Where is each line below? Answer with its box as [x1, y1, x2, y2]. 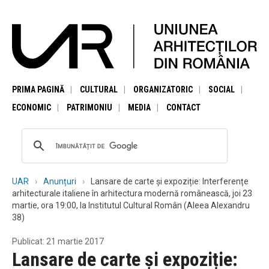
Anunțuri [43, 176, 76, 186]
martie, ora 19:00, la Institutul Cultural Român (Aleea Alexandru [12, 200, 250, 210]
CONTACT [166, 102, 201, 112]
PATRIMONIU [67, 102, 112, 112]
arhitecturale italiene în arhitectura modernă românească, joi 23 [12, 188, 252, 198]
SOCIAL [208, 84, 235, 94]
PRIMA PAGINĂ [12, 84, 64, 94]
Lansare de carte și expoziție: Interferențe [91, 176, 249, 186]
